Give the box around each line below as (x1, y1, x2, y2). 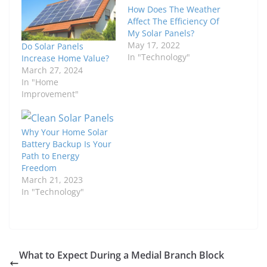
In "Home (21, 76, 58, 88)
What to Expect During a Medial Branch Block (19, 249, 224, 262)
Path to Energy (21, 150, 79, 162)
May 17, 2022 (128, 39, 180, 51)
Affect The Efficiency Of (128, 15, 219, 27)
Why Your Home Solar (21, 126, 108, 138)
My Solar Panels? (128, 27, 194, 39)
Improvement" (21, 88, 79, 100)
